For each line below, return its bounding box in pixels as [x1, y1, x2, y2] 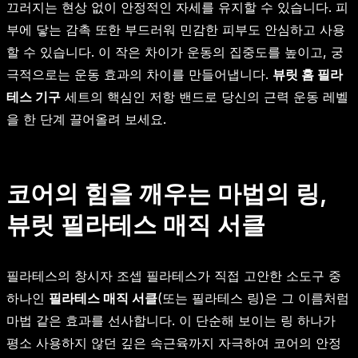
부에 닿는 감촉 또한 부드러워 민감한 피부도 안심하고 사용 [6, 21, 345, 38]
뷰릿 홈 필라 [272, 66, 343, 82]
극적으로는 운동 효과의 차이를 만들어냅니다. [6, 66, 272, 82]
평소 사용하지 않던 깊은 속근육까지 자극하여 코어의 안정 [6, 334, 341, 351]
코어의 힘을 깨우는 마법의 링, [6, 178, 327, 208]
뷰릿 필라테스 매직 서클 [6, 209, 265, 239]
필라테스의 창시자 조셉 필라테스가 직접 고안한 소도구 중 [6, 267, 341, 284]
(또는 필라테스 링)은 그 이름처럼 [157, 289, 349, 306]
